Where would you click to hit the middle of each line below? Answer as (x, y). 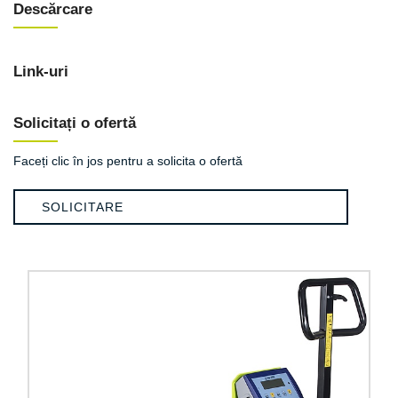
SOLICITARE (83, 207)
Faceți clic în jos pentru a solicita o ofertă (128, 161)
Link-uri (41, 72)
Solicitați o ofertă (75, 123)
